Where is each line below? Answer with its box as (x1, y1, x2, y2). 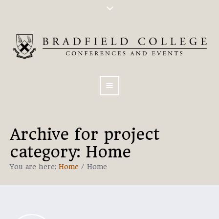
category (10, 143, 77, 161)
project (104, 125, 159, 144)
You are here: (10, 163, 59, 171)
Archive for (10, 125, 104, 144)
